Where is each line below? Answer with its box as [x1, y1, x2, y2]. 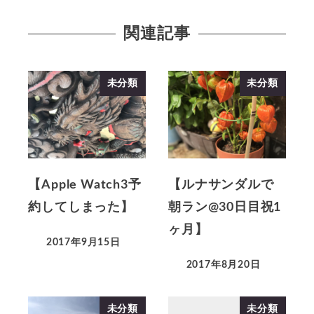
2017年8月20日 [186, 259, 261, 271]
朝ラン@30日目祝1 [168, 200, 282, 214]
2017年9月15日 [46, 237, 121, 248]
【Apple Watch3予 [28, 178, 142, 191]
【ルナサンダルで [168, 178, 274, 191]
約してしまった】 [28, 200, 134, 214]
